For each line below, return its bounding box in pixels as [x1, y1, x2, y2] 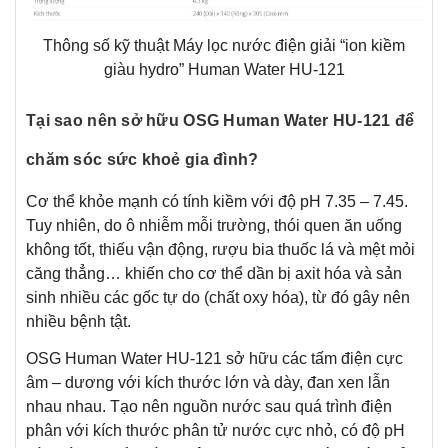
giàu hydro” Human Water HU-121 [103, 61, 345, 79]
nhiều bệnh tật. [26, 313, 131, 331]
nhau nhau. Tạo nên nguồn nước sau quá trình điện [26, 398, 392, 416]
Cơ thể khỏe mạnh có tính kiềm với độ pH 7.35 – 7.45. [26, 193, 408, 211]
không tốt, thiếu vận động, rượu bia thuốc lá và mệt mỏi [26, 241, 415, 259]
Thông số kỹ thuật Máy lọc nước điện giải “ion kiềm [43, 37, 405, 55]
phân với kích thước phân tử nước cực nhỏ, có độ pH [26, 422, 405, 440]
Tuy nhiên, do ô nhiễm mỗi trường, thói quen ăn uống [26, 217, 402, 235]
